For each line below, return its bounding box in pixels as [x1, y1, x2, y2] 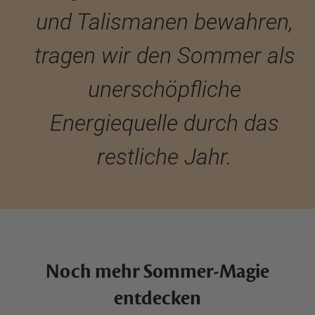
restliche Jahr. [97, 143, 232, 170]
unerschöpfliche [88, 76, 241, 103]
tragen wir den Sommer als [34, 42, 295, 69]
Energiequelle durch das [50, 110, 279, 136]
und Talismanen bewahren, [36, 8, 293, 35]
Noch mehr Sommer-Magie [46, 259, 269, 284]
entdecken [114, 285, 201, 311]
